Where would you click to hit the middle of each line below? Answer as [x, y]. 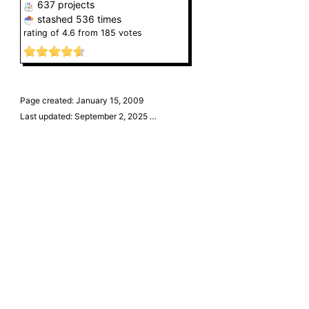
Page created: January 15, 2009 [81, 100]
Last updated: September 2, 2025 [84, 116]
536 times [98, 19]
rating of [42, 33]
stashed [55, 19]
